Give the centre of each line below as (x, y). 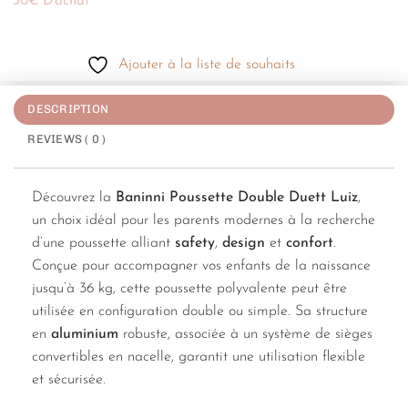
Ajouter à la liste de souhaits (206, 65)
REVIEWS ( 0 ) (67, 138)
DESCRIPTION (68, 109)
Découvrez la (74, 198)
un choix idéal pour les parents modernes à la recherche (204, 221)
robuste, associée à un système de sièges (245, 335)
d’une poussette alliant (103, 244)
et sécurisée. (69, 380)
